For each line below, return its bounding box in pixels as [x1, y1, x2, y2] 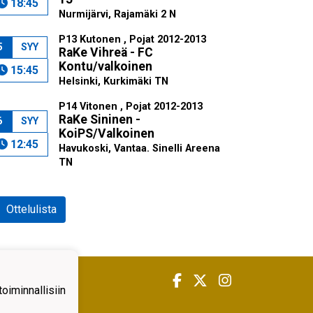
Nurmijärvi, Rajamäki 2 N [58, 8, 176, 20]
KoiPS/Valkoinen [58, 126, 154, 140]
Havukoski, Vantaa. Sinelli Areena [58, 143, 220, 154]
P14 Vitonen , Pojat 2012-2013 [58, 101, 203, 112]
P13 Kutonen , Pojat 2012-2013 [58, 34, 206, 45]
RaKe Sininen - [58, 112, 140, 126]
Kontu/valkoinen [58, 59, 152, 73]
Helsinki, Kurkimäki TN [58, 75, 168, 87]
